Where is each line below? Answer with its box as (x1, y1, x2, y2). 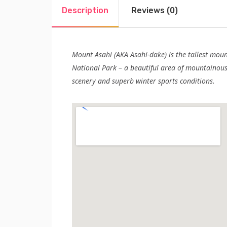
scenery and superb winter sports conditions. (72, 75, 215, 86)
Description (62, 5, 108, 15)
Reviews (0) (131, 5, 178, 15)
